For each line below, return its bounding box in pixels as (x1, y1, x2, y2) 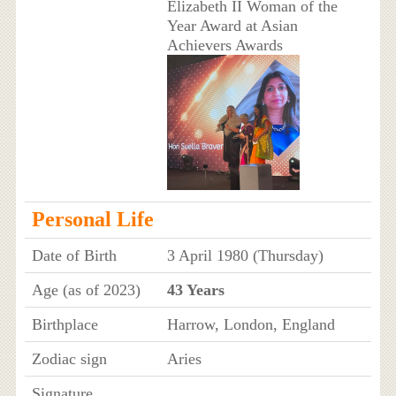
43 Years (166, 281, 225, 300)
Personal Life (31, 208, 154, 232)
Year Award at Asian (166, 17, 298, 35)
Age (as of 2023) (31, 281, 141, 300)
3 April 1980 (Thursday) (166, 247, 324, 265)
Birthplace (31, 316, 98, 334)
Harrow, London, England (166, 316, 335, 334)
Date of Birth (31, 247, 117, 265)
